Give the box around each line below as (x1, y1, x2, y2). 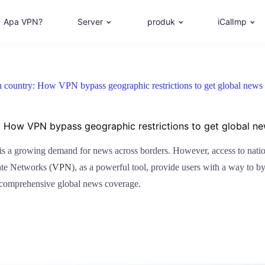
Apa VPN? (4, 17, 43, 27)
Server (77, 17, 103, 27)
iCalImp (217, 17, 247, 27)
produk (147, 17, 175, 27)
